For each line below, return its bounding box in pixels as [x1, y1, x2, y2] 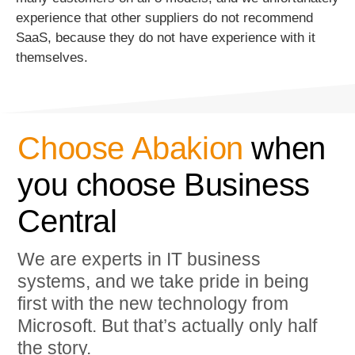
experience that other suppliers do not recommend [16, 10, 314, 26]
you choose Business [17, 167, 310, 203]
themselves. [16, 50, 89, 66]
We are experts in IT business [17, 249, 261, 270]
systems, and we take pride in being [17, 271, 310, 292]
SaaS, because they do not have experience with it [16, 30, 316, 46]
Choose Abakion [17, 131, 243, 166]
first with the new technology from [17, 293, 289, 315]
